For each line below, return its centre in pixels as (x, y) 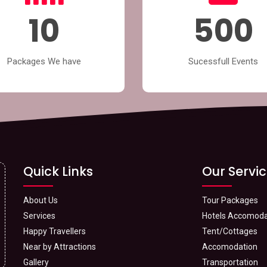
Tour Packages (230, 200)
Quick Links (58, 171)
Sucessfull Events (223, 61)
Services (39, 215)
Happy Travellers (55, 231)
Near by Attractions (60, 246)
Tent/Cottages (230, 231)
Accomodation (230, 246)
